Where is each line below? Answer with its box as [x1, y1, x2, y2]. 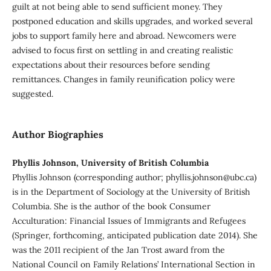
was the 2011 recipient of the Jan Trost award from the [11, 244, 225, 255]
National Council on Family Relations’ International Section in [11, 258, 255, 270]
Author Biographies [11, 128, 103, 140]
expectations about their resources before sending [11, 59, 210, 70]
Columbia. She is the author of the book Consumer [11, 200, 211, 212]
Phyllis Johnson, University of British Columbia [11, 157, 209, 168]
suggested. [11, 88, 53, 99]
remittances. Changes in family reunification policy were [11, 73, 235, 85]
